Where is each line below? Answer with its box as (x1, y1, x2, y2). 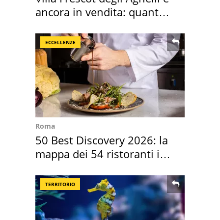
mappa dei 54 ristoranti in (35, 146, 166, 161)
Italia (35, 160, 60, 175)
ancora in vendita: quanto (35, 4, 165, 19)
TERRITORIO (45, 180, 75, 188)
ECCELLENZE (45, 38, 76, 46)
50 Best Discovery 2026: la (35, 132, 168, 147)
